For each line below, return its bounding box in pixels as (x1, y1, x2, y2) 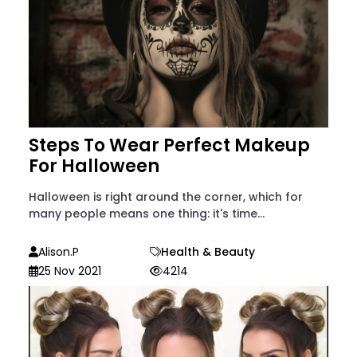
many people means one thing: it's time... (29, 206, 265, 222)
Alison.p (38, 244, 79, 261)
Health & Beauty (161, 244, 255, 261)
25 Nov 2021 (38, 263, 101, 280)
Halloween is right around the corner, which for (29, 189, 303, 206)
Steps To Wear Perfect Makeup (29, 133, 310, 159)
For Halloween (29, 154, 159, 179)
